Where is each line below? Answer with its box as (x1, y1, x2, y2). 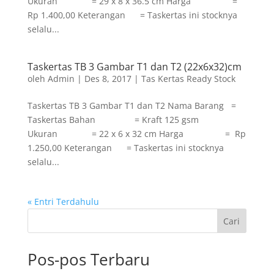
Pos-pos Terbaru (27, 248, 150, 270)
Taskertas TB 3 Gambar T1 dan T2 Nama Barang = (27, 100, 236, 111)
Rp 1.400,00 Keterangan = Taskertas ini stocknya (27, 9, 237, 21)
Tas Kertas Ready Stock (141, 73, 235, 84)
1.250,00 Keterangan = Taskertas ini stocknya (27, 142, 224, 154)
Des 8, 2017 (84, 73, 131, 84)
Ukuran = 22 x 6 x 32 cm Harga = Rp (27, 128, 246, 139)
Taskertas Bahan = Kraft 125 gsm (27, 114, 199, 125)
